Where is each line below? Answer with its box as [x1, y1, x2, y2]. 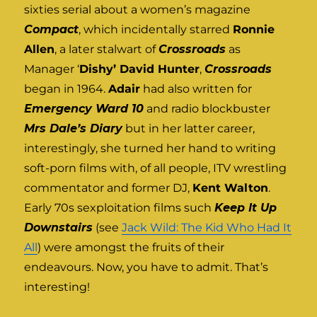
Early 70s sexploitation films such [24, 201, 215, 215]
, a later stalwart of [54, 42, 159, 57]
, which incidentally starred [79, 23, 234, 37]
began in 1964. [24, 82, 109, 96]
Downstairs [24, 221, 93, 235]
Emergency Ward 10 [24, 102, 144, 116]
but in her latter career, [122, 122, 255, 136]
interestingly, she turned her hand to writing [24, 142, 277, 156]
